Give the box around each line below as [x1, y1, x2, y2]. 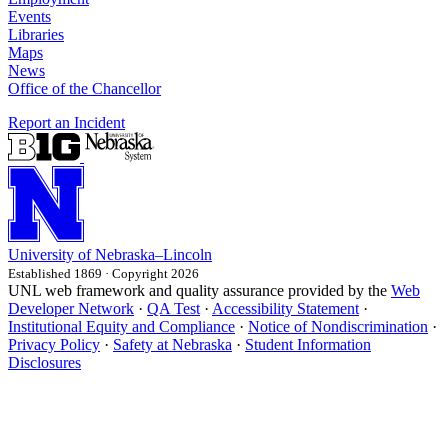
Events [8, 8, 51, 26]
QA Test [147, 300, 200, 318]
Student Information [245, 336, 371, 354]
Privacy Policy [8, 336, 100, 354]
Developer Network [8, 300, 134, 318]
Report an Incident [8, 114, 125, 132]
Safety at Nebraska [113, 336, 232, 354]
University [8, 246, 74, 264]
